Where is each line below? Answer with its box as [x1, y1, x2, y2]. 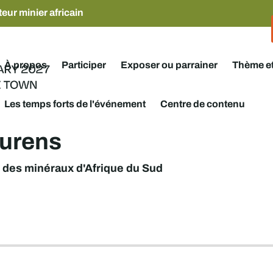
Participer [61, 57, 106, 72]
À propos [4, 57, 47, 72]
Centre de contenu [160, 96, 245, 111]
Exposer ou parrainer [120, 57, 218, 72]
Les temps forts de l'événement [4, 96, 146, 111]
